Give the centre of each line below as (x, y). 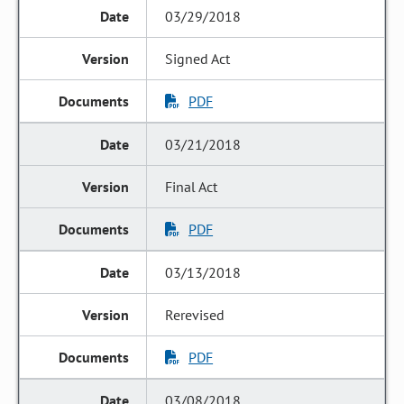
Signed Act (198, 59)
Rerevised (195, 315)
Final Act (192, 187)
